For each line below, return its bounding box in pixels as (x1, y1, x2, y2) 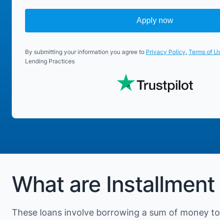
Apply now (136, 16, 173, 25)
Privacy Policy (146, 48, 186, 56)
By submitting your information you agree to (25, 48, 146, 56)
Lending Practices (25, 57, 75, 65)
